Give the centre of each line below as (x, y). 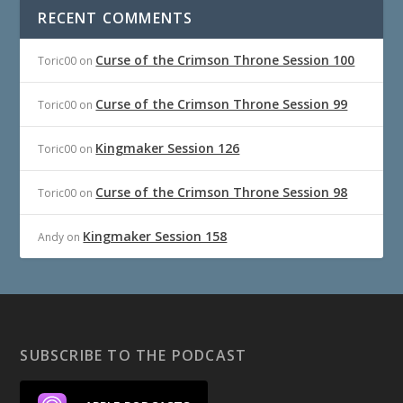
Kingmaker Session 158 (155, 236)
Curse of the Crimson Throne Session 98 (222, 192)
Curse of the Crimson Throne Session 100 (225, 59)
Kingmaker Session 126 (168, 148)
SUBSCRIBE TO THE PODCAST (134, 355)
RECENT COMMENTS (116, 18)
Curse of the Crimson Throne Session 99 (222, 103)
